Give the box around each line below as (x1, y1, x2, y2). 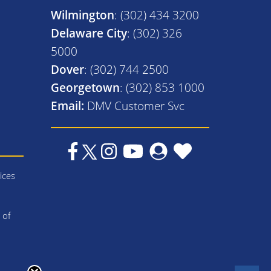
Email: (50, 97, 84, 113)
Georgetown (50, 79, 120, 95)
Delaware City (50, 25, 127, 41)
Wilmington (50, 7, 114, 22)
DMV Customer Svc (87, 97, 184, 113)
